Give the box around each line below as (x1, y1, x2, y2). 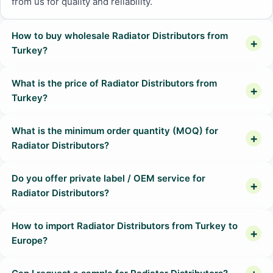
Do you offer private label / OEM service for (12, 172, 205, 184)
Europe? (12, 234, 48, 246)
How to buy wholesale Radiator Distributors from (12, 29, 228, 41)
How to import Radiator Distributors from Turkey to (12, 219, 238, 232)
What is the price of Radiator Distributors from (12, 77, 217, 89)
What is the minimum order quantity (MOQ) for (12, 124, 218, 136)
